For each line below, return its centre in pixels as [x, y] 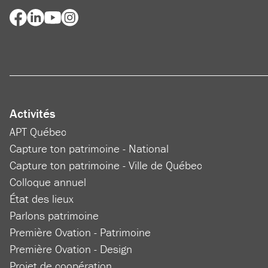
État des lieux [42, 199]
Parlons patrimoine [54, 216]
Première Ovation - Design [71, 249]
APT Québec [38, 132]
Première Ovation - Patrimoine [80, 232]
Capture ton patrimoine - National [89, 149]
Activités [33, 114]
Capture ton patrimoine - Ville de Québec [106, 165]
